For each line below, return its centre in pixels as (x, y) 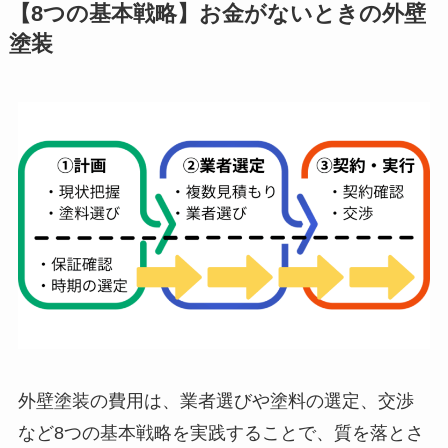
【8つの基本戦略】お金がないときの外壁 (217, 14)
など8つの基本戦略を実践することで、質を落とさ (220, 433)
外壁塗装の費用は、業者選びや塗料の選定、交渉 (215, 401)
